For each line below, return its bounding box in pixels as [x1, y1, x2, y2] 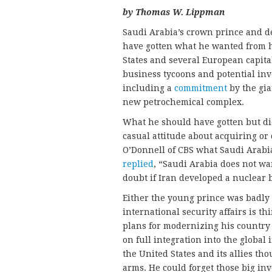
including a [123, 83, 174, 93]
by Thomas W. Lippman [123, 7, 225, 18]
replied [123, 159, 154, 169]
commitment [174, 83, 227, 93]
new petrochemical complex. [123, 97, 244, 107]
